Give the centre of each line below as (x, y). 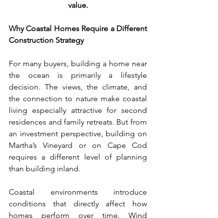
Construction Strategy (46, 40)
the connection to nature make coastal (78, 99)
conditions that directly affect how (78, 204)
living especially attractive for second (78, 110)
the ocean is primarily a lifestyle (78, 75)
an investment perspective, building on (78, 134)
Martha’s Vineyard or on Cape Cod (78, 145)
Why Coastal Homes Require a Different (78, 28)
